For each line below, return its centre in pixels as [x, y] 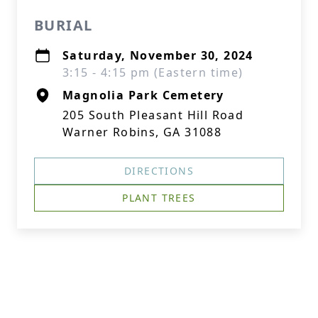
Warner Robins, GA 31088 [142, 132]
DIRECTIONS [159, 171]
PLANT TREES [159, 198]
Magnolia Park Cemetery [143, 95]
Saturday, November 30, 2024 [158, 55]
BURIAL [64, 25]
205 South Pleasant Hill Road [153, 115]
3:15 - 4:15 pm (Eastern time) [153, 72]
